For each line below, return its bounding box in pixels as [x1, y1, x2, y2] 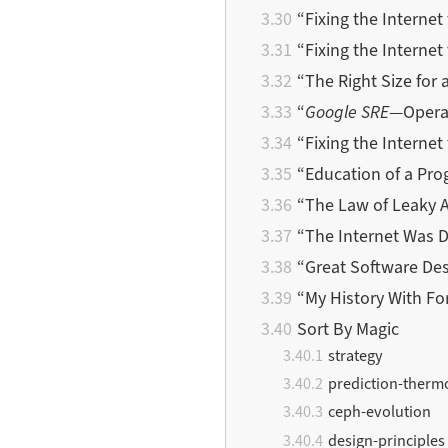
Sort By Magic [297, 317, 400, 341]
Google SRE [305, 100, 390, 124]
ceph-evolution [328, 401, 432, 423]
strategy [328, 345, 384, 367]
